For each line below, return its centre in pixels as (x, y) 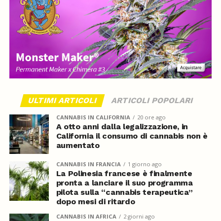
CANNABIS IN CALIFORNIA (93, 117)
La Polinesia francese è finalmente (124, 173)
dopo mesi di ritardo (95, 201)
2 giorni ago (139, 216)
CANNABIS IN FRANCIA (88, 164)
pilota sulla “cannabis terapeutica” (124, 192)
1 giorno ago (145, 164)
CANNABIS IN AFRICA (86, 216)
